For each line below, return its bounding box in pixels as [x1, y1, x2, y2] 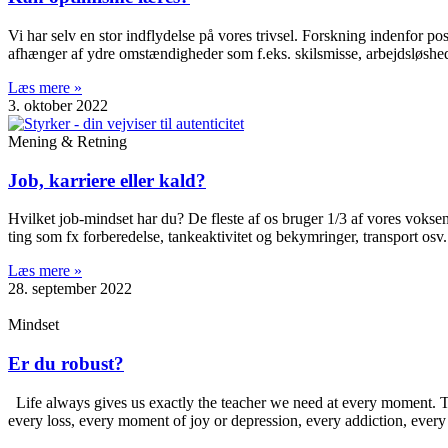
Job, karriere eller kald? [8, 169, 206, 191]
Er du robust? [8, 353, 124, 375]
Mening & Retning [8, 133, 127, 150]
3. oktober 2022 [8, 97, 108, 114]
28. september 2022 [8, 280, 132, 298]
